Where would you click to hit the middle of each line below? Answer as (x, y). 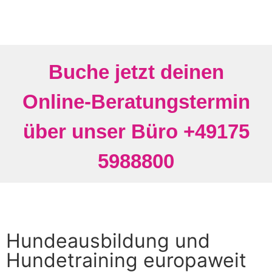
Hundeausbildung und (108, 240)
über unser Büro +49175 (136, 131)
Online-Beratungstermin (136, 101)
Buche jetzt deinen (136, 72)
